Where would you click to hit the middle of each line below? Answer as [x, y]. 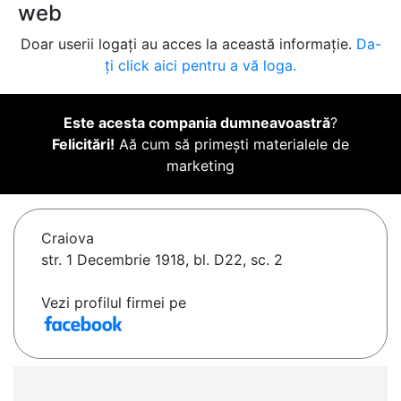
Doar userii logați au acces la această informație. [188, 44]
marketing [200, 166]
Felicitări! [83, 145]
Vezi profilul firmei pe [114, 303]
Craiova [68, 239]
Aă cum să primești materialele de [232, 145]
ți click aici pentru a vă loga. [200, 66]
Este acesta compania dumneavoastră [197, 123]
